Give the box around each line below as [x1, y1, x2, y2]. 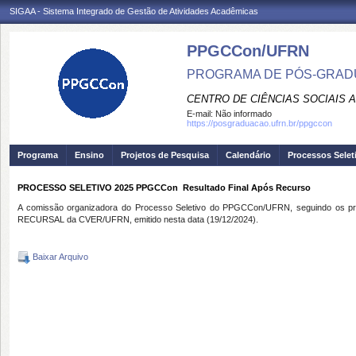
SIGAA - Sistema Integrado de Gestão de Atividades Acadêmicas [10, 6, 258, 16]
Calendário [226, 150, 271, 160]
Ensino [75, 150, 104, 160]
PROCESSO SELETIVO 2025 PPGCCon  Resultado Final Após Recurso [17, 183, 311, 192]
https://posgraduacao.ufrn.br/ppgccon [187, 118, 332, 128]
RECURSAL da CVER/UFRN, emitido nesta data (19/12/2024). [17, 215, 258, 224]
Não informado [215, 109, 272, 118]
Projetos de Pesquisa [121, 150, 209, 160]
